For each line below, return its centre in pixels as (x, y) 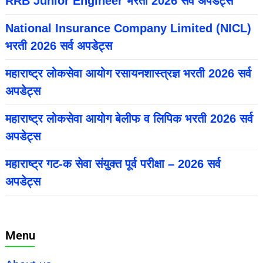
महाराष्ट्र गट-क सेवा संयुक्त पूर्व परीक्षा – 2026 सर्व (113, 164)
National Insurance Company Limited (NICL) (128, 28)
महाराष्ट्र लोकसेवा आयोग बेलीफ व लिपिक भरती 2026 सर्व (129, 119)
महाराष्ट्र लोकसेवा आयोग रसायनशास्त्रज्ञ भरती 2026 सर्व (128, 74)
